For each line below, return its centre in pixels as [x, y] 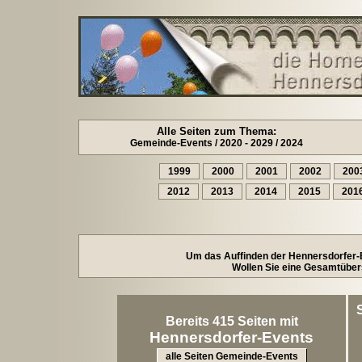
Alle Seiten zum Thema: [217, 131]
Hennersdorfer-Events [232, 337]
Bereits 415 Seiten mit [232, 321]
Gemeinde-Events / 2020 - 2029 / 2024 [217, 143]
